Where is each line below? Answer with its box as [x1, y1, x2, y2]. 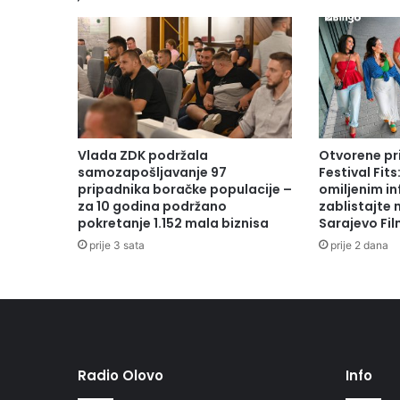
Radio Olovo [78, 365, 163, 385]
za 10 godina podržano [78, 196, 227, 215]
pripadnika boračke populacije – [78, 179, 292, 198]
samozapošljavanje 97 [78, 162, 227, 181]
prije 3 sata [89, 237, 145, 252]
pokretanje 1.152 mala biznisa [78, 213, 269, 232]
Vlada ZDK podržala [78, 146, 208, 164]
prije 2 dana [329, 237, 388, 252]
